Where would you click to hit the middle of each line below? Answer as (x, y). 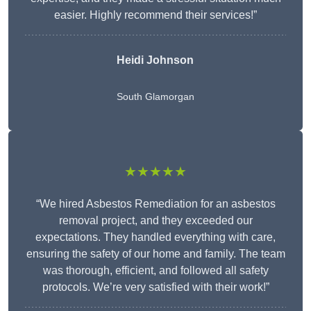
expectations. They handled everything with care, (155, 237)
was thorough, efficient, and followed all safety (155, 271)
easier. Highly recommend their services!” (155, 15)
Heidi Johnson (155, 60)
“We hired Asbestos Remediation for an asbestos (155, 204)
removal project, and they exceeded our (155, 221)
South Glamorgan (155, 97)
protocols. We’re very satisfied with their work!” (155, 287)
